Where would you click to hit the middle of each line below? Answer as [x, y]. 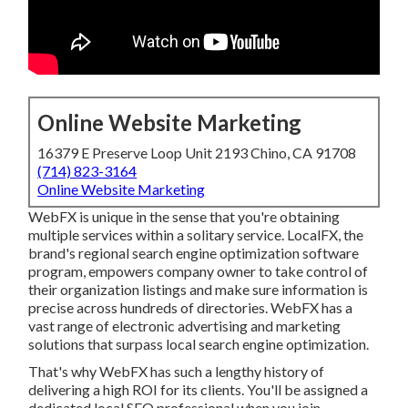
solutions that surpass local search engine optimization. [199, 344]
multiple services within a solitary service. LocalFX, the [196, 235]
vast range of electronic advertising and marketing [185, 326]
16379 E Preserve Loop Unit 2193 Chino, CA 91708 [197, 153]
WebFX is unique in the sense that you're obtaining [184, 217]
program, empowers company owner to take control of [199, 271]
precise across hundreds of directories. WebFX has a [191, 308]
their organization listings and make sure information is [199, 290]
